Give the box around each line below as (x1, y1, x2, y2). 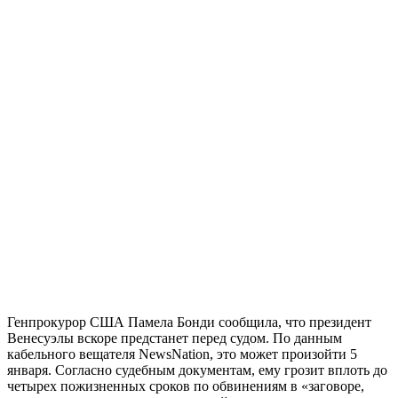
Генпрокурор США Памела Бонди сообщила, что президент (7, 314, 371, 330)
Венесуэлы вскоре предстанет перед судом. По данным (7, 330, 342, 346)
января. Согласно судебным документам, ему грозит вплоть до (7, 362, 387, 378)
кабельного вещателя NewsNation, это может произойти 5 (7, 346, 357, 362)
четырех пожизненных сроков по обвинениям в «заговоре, (7, 378, 364, 394)
